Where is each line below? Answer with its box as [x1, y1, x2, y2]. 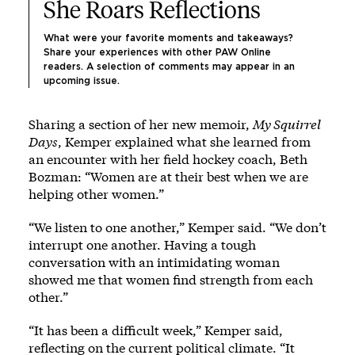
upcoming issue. [44, 76, 123, 86]
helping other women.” [29, 185, 164, 203]
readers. [44, 62, 83, 72]
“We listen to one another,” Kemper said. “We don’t [29, 219, 326, 236]
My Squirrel [253, 116, 321, 133]
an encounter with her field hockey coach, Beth [29, 151, 307, 168]
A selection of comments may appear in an [83, 62, 298, 72]
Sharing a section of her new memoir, [29, 116, 253, 133]
